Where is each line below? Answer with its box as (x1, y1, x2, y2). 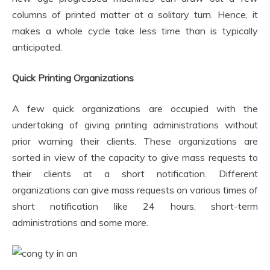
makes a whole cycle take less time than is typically (12, 25, 258, 37)
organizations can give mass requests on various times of (12, 184, 258, 196)
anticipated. (12, 41, 62, 53)
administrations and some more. (12, 216, 148, 228)
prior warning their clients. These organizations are (12, 135, 258, 147)
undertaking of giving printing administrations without (12, 119, 258, 131)
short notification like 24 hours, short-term (12, 200, 258, 212)
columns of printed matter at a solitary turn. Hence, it (12, 8, 258, 20)
